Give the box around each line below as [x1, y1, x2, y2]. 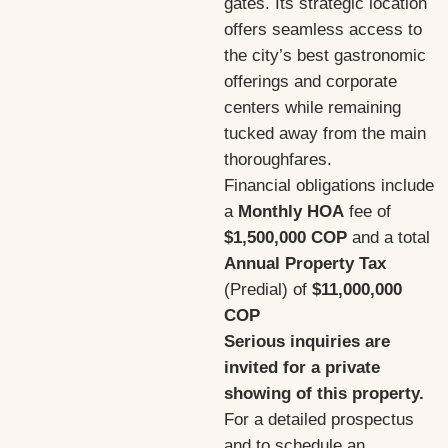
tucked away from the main [224, 124, 426, 143]
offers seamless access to [224, 20, 422, 39]
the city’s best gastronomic [224, 46, 426, 65]
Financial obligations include [224, 176, 434, 195]
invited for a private [224, 358, 380, 377]
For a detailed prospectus [224, 410, 414, 429]
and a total [347, 228, 430, 247]
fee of [344, 202, 391, 221]
